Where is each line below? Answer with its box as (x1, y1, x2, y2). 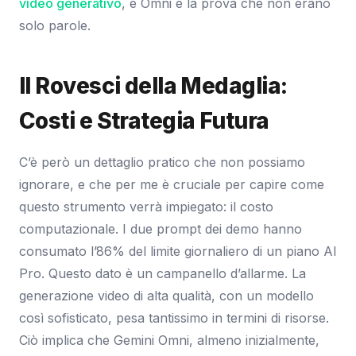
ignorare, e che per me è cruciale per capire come (19, 176, 324, 192)
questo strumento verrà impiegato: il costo (19, 198, 273, 215)
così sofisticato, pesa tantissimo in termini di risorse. (19, 309, 329, 326)
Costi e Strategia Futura (19, 106, 269, 134)
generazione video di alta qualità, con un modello (19, 287, 314, 304)
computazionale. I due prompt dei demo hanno (19, 220, 302, 237)
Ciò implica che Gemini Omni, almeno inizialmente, (19, 331, 319, 348)
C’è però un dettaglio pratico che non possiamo (19, 153, 305, 170)
